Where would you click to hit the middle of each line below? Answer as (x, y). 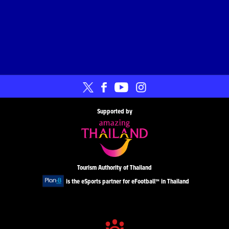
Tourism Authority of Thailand (114, 167)
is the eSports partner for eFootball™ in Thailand (127, 181)
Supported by (114, 111)
